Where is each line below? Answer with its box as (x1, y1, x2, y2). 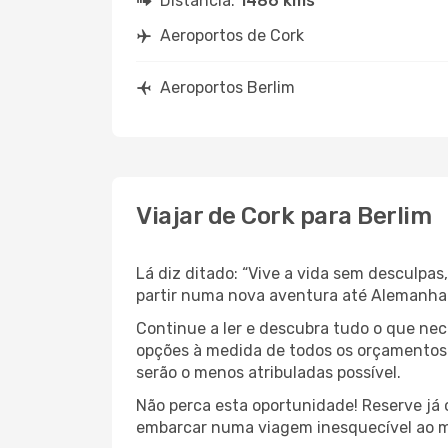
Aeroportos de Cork (160, 26, 304, 45)
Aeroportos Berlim (160, 78, 295, 97)
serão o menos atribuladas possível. (136, 363, 401, 382)
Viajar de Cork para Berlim (136, 202, 432, 230)
